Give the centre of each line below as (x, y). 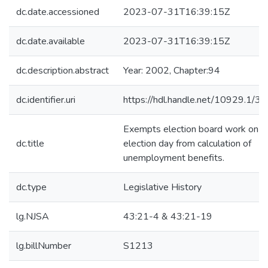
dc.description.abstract (63, 71)
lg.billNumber (44, 246)
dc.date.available (51, 41)
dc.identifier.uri (46, 100)
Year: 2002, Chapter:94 (172, 71)
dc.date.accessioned (58, 12)
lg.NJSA (33, 217)
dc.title (30, 144)
